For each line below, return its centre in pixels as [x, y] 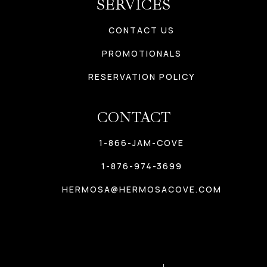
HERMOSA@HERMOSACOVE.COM [142, 189]
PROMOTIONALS [142, 53]
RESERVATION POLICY [142, 76]
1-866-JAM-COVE [142, 142]
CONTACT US [142, 30]
